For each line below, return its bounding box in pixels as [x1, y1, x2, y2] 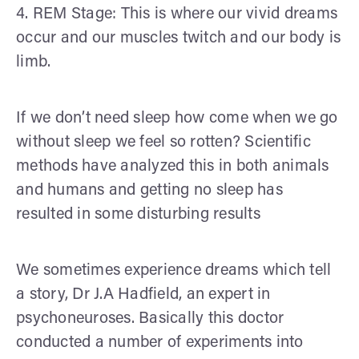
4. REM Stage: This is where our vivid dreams [16, 6, 337, 22]
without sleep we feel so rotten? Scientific [16, 134, 311, 151]
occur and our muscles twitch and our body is [16, 30, 341, 46]
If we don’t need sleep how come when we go [16, 110, 338, 127]
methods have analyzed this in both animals [16, 158, 329, 175]
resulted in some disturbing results [16, 206, 260, 223]
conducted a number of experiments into [16, 334, 304, 351]
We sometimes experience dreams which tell [16, 262, 332, 279]
